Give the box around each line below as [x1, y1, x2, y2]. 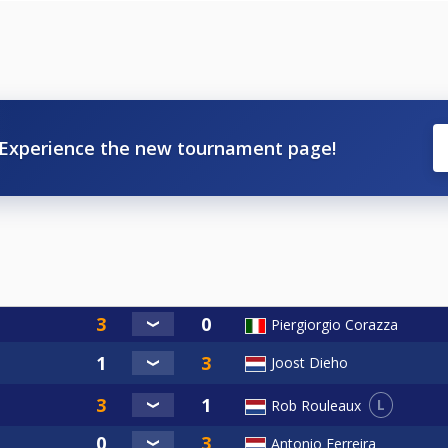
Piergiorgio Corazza [271, 315, 398, 335]
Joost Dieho [271, 353, 348, 373]
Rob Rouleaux [271, 395, 361, 415]
